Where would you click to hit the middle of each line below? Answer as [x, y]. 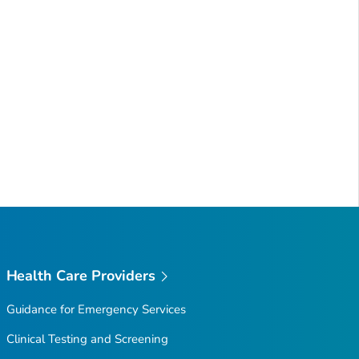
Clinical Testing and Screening [87, 339]
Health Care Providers [81, 275]
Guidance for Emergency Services [96, 310]
